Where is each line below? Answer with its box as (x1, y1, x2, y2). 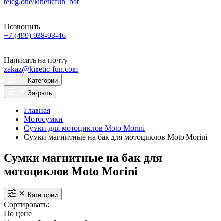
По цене (4, 209, 32, 218)
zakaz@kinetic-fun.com (4, 65, 78, 73)
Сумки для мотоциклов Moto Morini (24, 124, 145, 132)
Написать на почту (4, 56, 68, 64)
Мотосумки (24, 115, 63, 123)
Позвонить (4, 22, 40, 31)
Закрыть (28, 89, 52, 97)
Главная (24, 106, 50, 114)
